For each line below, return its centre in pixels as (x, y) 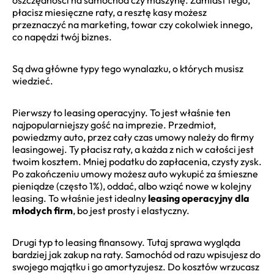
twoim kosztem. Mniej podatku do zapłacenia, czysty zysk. (137, 161)
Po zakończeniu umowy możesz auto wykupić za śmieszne (135, 173)
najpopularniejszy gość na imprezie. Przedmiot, (114, 124)
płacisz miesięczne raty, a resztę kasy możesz (109, 12)
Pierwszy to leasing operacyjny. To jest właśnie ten (121, 112)
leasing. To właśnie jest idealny (80, 198)
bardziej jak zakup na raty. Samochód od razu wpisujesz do (136, 254)
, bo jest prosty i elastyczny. (131, 210)
